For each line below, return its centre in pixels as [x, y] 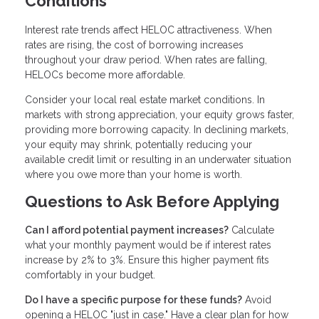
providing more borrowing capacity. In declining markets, [157, 129]
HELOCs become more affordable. [105, 74]
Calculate [251, 230]
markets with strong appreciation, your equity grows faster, [159, 114]
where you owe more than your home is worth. [134, 174]
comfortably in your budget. [90, 275]
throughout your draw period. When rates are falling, [146, 59]
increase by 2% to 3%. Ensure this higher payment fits [147, 260]
